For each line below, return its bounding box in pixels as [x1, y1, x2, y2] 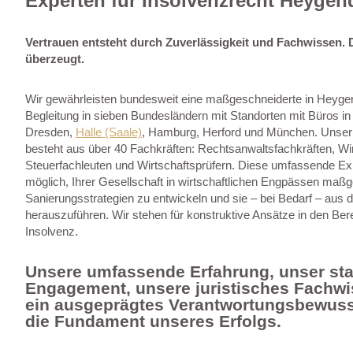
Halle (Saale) [76, 124, 142, 139]
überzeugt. [25, 51, 84, 65]
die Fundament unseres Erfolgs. [25, 311, 281, 330]
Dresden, [25, 124, 76, 139]
